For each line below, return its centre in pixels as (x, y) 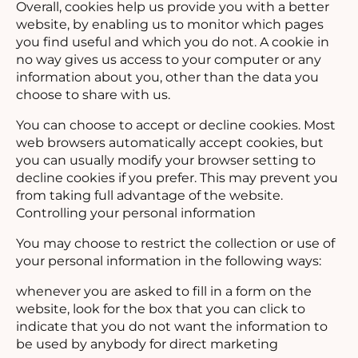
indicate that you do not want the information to (172, 326)
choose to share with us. (95, 94)
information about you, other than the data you (167, 77)
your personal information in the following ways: (170, 261)
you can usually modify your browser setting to (166, 160)
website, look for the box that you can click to (161, 308)
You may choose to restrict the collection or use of (175, 243)
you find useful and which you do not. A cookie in (173, 42)
